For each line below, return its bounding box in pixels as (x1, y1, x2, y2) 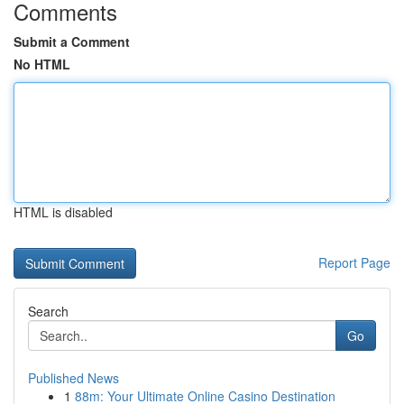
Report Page (318, 253, 390, 271)
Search (28, 302, 69, 320)
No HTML (14, 55, 70, 73)
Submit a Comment (14, 32, 130, 50)
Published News (28, 369, 119, 387)
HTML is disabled (14, 203, 113, 221)
